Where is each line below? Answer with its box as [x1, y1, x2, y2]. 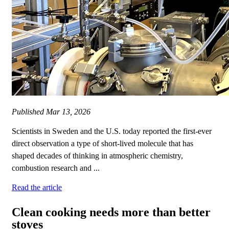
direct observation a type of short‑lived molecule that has [12, 139, 193, 148]
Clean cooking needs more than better [12, 205, 211, 219]
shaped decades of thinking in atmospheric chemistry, [12, 151, 183, 161]
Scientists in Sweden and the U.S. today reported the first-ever [12, 127, 212, 136]
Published [12, 107, 46, 117]
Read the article [12, 183, 62, 192]
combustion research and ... [12, 164, 100, 173]
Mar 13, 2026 [46, 107, 90, 117]
